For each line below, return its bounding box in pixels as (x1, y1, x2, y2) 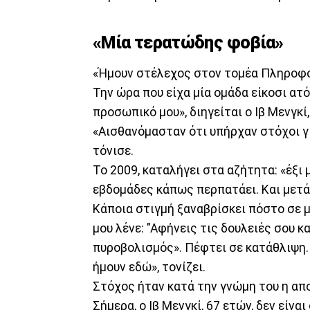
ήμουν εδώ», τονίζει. (93, 259, 206, 274)
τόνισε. (93, 143, 134, 158)
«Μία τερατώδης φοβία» (93, 32, 284, 53)
